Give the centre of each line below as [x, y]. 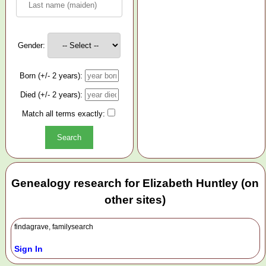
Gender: [32, 46]
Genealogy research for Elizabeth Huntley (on [135, 183]
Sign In [28, 248]
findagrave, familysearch [54, 227]
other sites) [135, 200]
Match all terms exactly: [63, 114]
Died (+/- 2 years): [51, 95]
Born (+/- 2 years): [51, 76]
